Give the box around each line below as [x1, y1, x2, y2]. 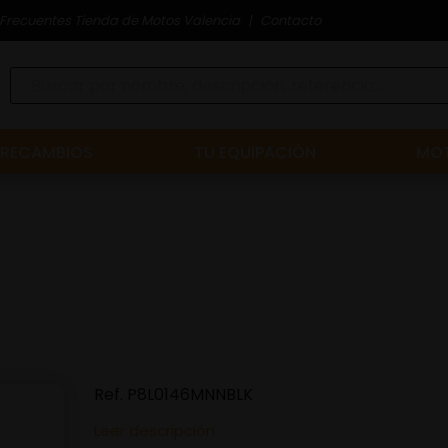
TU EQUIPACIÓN [193, 141, 316, 164]
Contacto [260, 10, 321, 30]
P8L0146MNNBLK [127, 383, 253, 406]
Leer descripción [94, 420, 215, 441]
